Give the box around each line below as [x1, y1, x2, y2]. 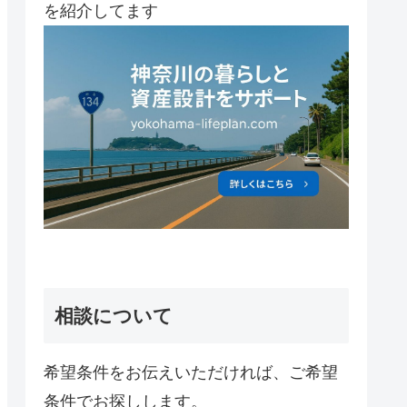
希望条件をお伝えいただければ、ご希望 [44, 362, 338, 382]
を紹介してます [44, 2, 158, 21]
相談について [55, 304, 173, 326]
